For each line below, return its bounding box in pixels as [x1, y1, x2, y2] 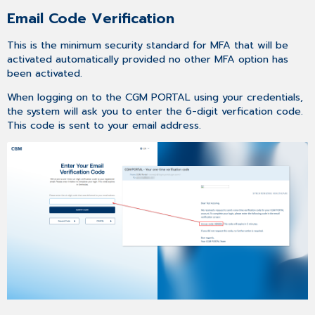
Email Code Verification [7, 8, 175, 30]
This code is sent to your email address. [7, 117, 202, 134]
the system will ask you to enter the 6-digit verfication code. [7, 103, 304, 120]
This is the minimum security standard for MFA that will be [7, 37, 289, 53]
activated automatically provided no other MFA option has [7, 51, 289, 67]
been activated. [7, 65, 86, 81]
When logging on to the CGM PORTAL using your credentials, [7, 89, 304, 105]
